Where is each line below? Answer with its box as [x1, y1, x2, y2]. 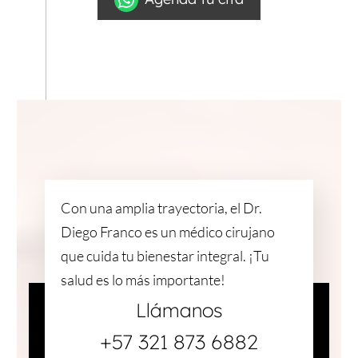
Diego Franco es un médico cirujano [60, 222, 275, 241]
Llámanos [135, 297, 223, 322]
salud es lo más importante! [60, 270, 225, 288]
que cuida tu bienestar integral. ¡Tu [60, 246, 269, 265]
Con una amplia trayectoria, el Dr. [60, 198, 262, 217]
